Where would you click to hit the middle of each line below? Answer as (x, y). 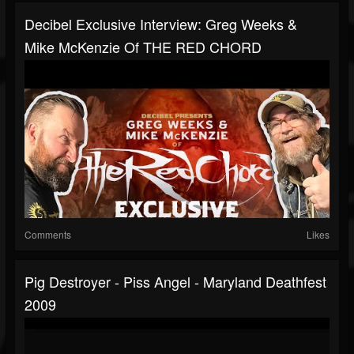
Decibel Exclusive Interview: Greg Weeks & (161, 24)
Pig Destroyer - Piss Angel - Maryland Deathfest (175, 282)
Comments (48, 235)
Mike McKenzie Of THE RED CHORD (143, 47)
